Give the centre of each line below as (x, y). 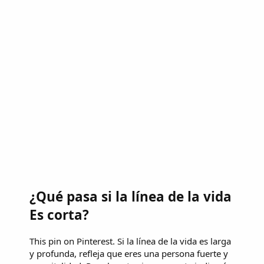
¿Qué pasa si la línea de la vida (131, 196)
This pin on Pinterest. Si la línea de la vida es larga (130, 241)
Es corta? (59, 214)
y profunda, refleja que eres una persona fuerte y (129, 253)
